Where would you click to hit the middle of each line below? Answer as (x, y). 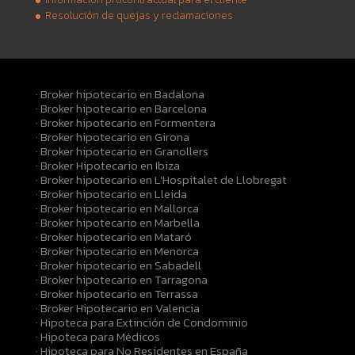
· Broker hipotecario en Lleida (111, 194)
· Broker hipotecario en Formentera (125, 123)
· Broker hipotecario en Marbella (117, 223)
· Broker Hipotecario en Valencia (117, 308)
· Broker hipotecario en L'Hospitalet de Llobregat (161, 180)
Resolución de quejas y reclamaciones (139, 15)
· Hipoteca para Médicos (97, 337)
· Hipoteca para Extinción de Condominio (141, 323)
